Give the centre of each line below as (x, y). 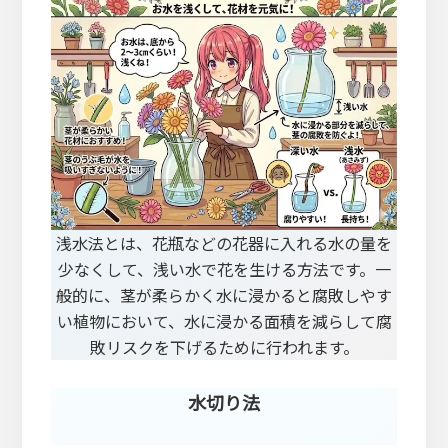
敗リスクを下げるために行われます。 (224, 346)
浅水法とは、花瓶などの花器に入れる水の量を (224, 242)
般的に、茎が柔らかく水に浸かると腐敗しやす (224, 294)
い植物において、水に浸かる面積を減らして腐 (224, 320)
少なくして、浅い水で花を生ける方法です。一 (224, 268)
